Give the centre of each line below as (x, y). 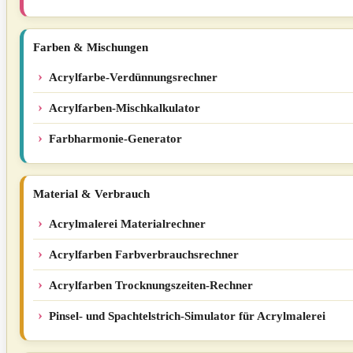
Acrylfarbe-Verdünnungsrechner (133, 77)
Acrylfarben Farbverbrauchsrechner (144, 255)
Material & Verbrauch (91, 194)
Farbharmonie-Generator (115, 139)
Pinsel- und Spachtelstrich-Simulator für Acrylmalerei (187, 316)
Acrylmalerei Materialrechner (127, 224)
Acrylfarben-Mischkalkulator (124, 108)
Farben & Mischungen (91, 47)
